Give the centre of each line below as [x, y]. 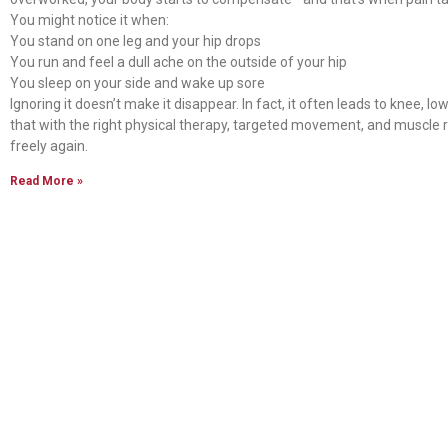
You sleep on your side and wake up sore [137, 82]
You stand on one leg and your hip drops [135, 40]
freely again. [49, 145]
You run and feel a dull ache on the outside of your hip [178, 61]
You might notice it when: [89, 19]
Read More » [46, 180]
